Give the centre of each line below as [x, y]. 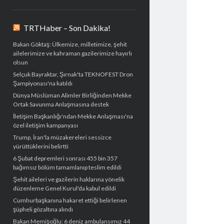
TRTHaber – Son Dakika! [67, 28]
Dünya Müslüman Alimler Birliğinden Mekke [72, 95]
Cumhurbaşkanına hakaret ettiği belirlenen [70, 200]
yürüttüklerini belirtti [40, 146]
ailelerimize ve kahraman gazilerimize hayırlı [72, 53]
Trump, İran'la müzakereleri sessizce [62, 137]
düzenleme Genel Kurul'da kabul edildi [64, 188]
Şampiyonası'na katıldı [42, 83]
